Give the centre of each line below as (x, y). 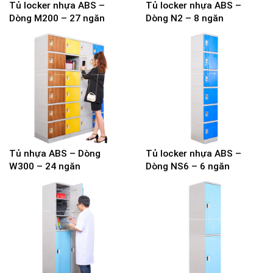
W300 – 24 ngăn (45, 166)
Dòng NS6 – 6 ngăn (188, 166)
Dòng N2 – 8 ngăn (185, 18)
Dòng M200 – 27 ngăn (57, 18)
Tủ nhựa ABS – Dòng (55, 154)
